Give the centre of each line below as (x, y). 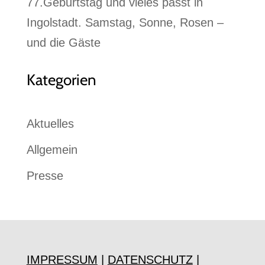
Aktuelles (50, 124)
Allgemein (52, 150)
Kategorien (61, 80)
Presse (45, 176)
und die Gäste (63, 43)
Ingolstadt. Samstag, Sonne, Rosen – (125, 23)
